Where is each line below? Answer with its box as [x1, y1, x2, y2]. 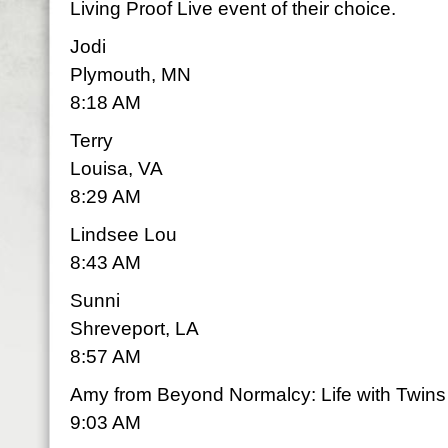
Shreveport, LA [70, 318, 199, 339]
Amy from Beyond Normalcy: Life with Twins [70, 384, 446, 405]
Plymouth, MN [70, 64, 191, 85]
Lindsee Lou [70, 224, 177, 245]
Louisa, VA [70, 158, 163, 179]
